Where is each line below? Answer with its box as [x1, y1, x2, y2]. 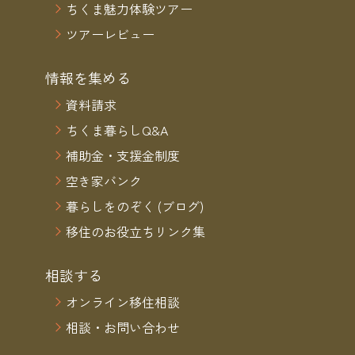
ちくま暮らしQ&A [65, 120, 168, 140]
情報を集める [44, 67, 131, 89]
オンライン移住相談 [65, 292, 180, 312]
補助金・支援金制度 [65, 146, 180, 166]
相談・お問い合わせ [65, 318, 180, 338]
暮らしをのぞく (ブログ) [65, 197, 204, 216]
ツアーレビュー [65, 25, 155, 44]
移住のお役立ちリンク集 [65, 222, 205, 242]
